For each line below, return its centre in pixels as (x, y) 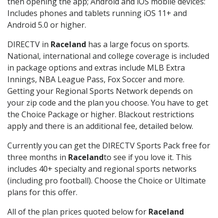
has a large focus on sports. (138, 45)
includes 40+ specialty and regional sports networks (102, 169)
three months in (38, 157)
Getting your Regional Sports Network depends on (100, 91)
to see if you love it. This (148, 157)
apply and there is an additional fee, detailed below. (100, 126)
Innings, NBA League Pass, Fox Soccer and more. (96, 80)
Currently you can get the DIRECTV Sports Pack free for (109, 146)
